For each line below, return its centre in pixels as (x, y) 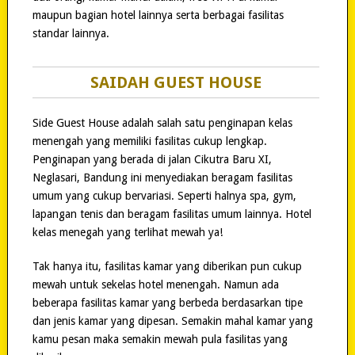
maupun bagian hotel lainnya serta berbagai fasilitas (158, 15)
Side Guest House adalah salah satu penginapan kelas (162, 122)
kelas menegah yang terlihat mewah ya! (127, 232)
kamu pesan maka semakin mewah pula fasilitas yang (160, 339)
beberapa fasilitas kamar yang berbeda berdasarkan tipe (167, 302)
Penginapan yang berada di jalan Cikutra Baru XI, (152, 159)
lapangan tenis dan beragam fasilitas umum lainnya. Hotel (172, 214)
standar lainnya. (71, 33)
